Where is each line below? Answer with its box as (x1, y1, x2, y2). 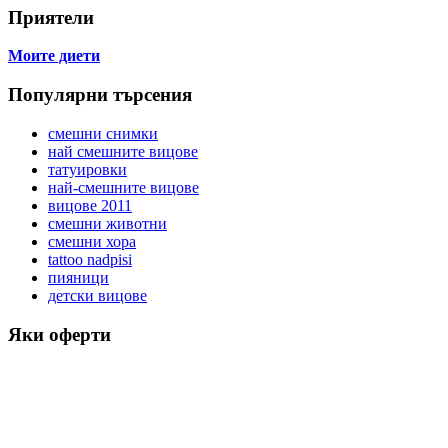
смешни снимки (48, 124, 158, 142)
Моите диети (8, 47, 100, 65)
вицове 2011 (48, 196, 132, 214)
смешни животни (48, 214, 167, 232)
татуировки (48, 160, 127, 178)
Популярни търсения (8, 84, 192, 106)
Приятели (8, 6, 94, 28)
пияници (48, 268, 109, 286)
